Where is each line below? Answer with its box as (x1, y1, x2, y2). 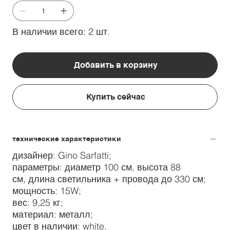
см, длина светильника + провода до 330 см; (12, 173, 206, 185)
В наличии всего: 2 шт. (12, 26, 110, 38)
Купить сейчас (86, 92, 145, 102)
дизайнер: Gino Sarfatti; (12, 149, 111, 162)
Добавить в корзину (73, 60, 158, 70)
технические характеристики (12, 135, 121, 143)
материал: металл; (12, 208, 95, 221)
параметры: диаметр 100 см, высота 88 (12, 161, 181, 174)
